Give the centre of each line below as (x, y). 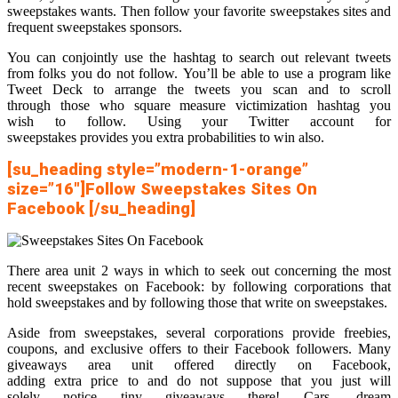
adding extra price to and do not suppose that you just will (199, 381)
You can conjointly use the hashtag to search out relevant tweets (199, 58)
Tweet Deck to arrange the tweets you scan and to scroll (199, 90)
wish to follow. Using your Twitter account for (199, 122)
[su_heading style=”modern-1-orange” (158, 170)
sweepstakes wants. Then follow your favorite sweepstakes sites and (199, 12)
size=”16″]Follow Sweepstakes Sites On (162, 190)
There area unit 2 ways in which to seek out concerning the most (199, 271)
